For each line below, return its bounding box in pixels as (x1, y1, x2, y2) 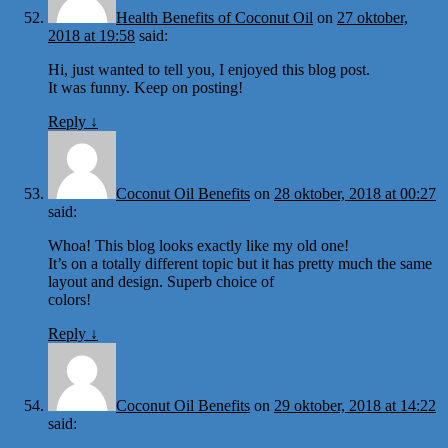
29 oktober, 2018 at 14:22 (274, 396, 436, 414)
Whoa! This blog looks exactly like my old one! (48, 236, 349, 254)
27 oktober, (337, 8, 408, 26)
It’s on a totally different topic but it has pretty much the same (48, 254, 432, 272)
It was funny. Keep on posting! (48, 78, 243, 96)
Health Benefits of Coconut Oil (116, 8, 313, 26)
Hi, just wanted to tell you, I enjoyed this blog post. (48, 60, 370, 78)
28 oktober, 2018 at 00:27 (274, 184, 436, 202)
